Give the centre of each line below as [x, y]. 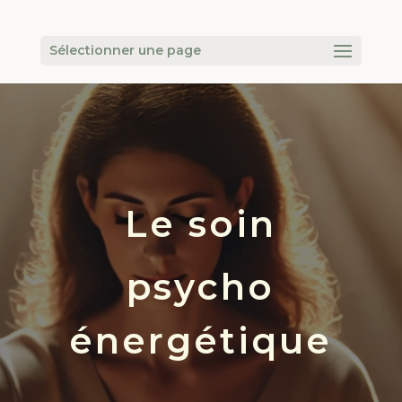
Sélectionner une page [125, 50]
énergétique [201, 341]
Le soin [201, 224]
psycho [201, 287]
